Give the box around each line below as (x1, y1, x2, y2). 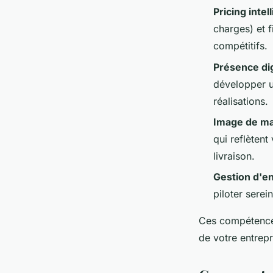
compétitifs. (213, 40, 268, 52)
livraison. (213, 149, 255, 162)
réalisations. (213, 94, 268, 107)
